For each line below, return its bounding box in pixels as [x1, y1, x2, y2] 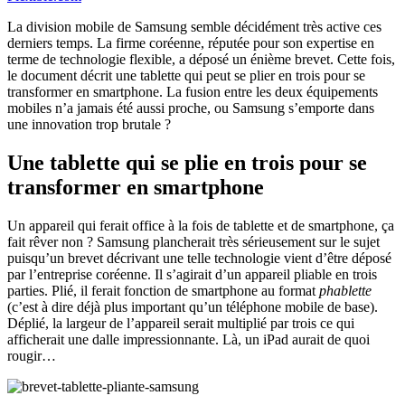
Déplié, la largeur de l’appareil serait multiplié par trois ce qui [7, 315, 354, 331]
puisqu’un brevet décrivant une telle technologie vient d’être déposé [7, 250, 391, 266]
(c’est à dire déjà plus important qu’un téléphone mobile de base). [7, 298, 378, 315]
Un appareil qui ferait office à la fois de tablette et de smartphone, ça [7, 217, 394, 233]
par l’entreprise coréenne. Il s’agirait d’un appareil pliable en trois [7, 266, 377, 282]
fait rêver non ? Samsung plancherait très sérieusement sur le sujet [7, 233, 380, 250]
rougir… [7, 347, 56, 363]
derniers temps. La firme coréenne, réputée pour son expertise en [7, 34, 374, 51]
